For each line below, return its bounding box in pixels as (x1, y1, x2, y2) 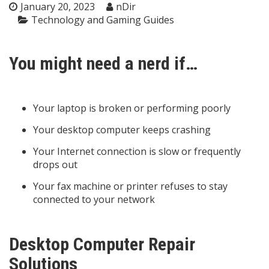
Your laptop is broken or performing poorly (33, 101, 231, 115)
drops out (33, 157, 77, 171)
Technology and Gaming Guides (31, 13, 174, 26)
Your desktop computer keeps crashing (33, 122, 211, 136)
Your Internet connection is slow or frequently (33, 144, 241, 158)
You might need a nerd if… (9, 52, 198, 74)
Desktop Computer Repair (9, 233, 195, 255)
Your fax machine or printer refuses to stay (33, 179, 228, 193)
